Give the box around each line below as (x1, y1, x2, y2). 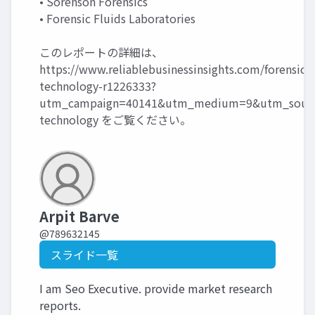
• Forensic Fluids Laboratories (39, 9, 195, 27)
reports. (39, 296, 81, 314)
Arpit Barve (39, 205, 120, 226)
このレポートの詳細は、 (39, 43, 163, 60)
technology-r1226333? (39, 77, 156, 94)
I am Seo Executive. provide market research (39, 279, 272, 297)
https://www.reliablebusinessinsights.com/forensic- (39, 60, 310, 77)
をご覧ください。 (98, 110, 191, 128)
